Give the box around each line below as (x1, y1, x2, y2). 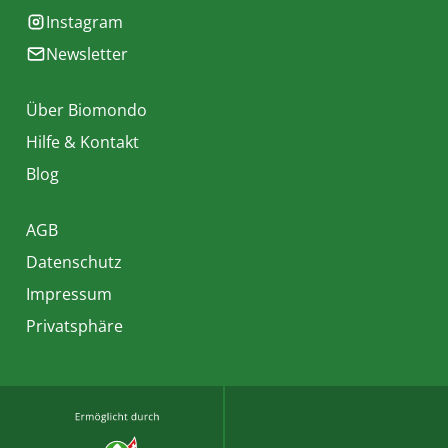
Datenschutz (26, 251, 122, 273)
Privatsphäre (26, 315, 123, 337)
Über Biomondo (26, 99, 147, 121)
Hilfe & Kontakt (26, 131, 139, 153)
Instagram (46, 11, 123, 33)
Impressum (26, 283, 112, 305)
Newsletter (46, 43, 128, 65)
